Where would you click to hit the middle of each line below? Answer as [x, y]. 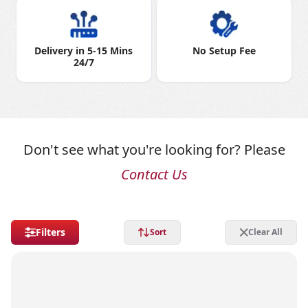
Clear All [265, 232]
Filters [51, 232]
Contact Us [154, 174]
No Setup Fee [224, 51]
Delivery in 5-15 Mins [84, 51]
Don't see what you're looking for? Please [154, 150]
